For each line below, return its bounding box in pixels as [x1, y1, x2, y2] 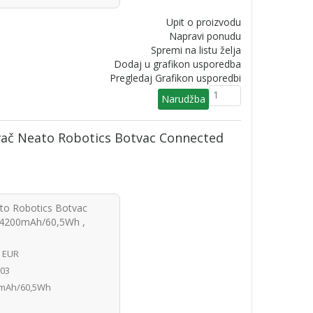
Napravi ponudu [168, 29, 241, 43]
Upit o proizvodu [166, 15, 241, 29]
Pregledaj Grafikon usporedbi [109, 71, 241, 85]
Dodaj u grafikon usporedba [113, 57, 241, 71]
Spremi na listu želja [150, 43, 241, 57]
